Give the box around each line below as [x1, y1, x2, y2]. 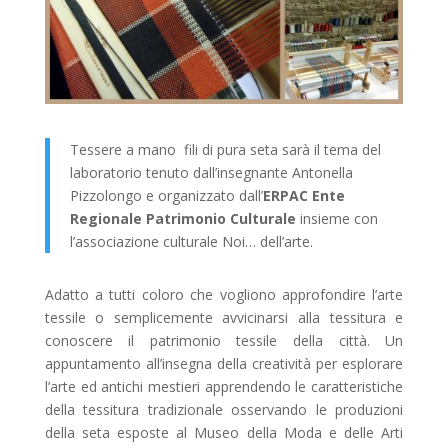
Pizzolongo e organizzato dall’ [69, 186, 263, 206]
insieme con [295, 209, 378, 229]
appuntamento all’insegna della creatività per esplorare [44, 354, 404, 374]
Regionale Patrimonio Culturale [69, 209, 296, 229]
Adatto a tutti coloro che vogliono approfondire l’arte [44, 285, 404, 305]
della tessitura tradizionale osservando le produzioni [44, 400, 404, 420]
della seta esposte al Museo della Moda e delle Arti [44, 423, 404, 443]
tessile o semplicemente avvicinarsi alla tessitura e [44, 308, 404, 328]
